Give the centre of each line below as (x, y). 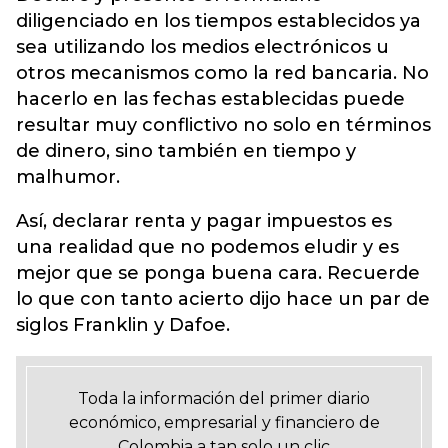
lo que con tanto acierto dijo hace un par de (223, 299)
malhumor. (68, 177)
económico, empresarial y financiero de (224, 422)
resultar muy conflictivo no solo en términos (223, 125)
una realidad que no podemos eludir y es (207, 247)
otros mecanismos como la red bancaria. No (222, 73)
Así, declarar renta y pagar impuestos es (204, 221)
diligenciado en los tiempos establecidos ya (218, 21)
